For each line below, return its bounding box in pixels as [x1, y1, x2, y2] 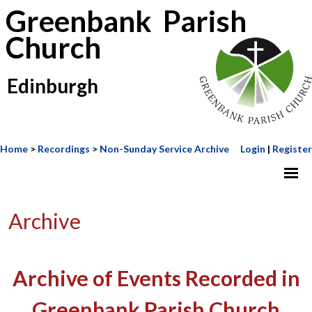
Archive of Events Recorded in [12, 265, 300, 290]
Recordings [38, 142, 90, 155]
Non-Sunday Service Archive [100, 142, 229, 155]
